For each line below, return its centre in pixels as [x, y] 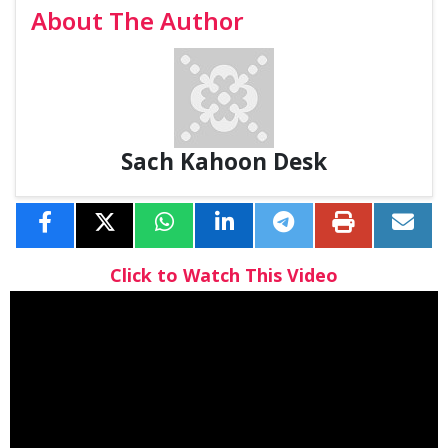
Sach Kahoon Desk [224, 164]
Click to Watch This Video [224, 277]
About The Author [137, 24]
